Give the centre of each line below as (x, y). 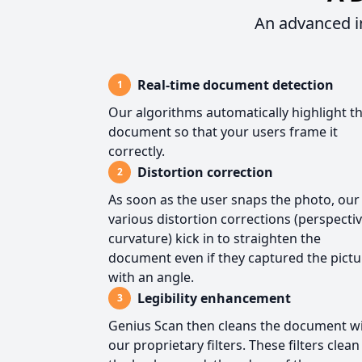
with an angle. (151, 277)
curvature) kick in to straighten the (215, 238)
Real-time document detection (236, 85)
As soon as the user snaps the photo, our (234, 200)
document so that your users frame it (223, 132)
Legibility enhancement (214, 298)
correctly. (137, 151)
